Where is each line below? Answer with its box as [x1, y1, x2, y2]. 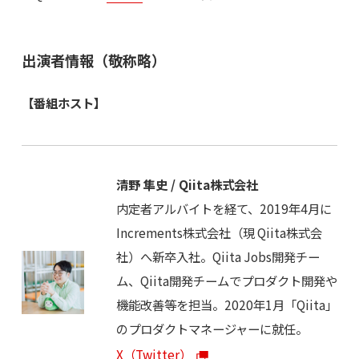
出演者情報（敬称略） [21, 49, 166, 71]
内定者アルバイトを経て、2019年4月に [115, 200, 332, 218]
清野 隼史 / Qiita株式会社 [115, 175, 258, 194]
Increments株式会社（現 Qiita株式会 [115, 224, 322, 242]
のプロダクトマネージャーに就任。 [115, 320, 308, 338]
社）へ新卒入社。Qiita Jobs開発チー [115, 248, 320, 266]
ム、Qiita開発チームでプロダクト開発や [115, 272, 337, 290]
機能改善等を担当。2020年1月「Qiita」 [115, 296, 337, 314]
